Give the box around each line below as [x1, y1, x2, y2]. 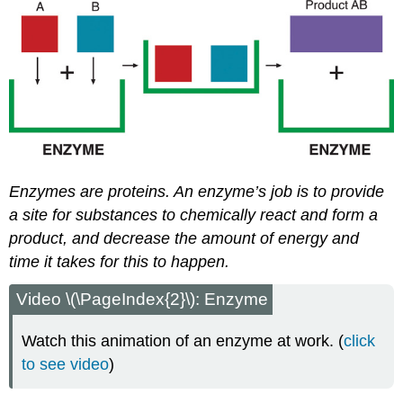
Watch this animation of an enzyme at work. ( [22, 332, 345, 351]
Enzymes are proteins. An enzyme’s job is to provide [9, 182, 385, 201]
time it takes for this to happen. [9, 252, 230, 271]
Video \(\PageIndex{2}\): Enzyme [16, 290, 269, 309]
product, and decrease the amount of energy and [9, 228, 360, 247]
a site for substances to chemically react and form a [9, 205, 379, 224]
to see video [22, 355, 110, 374]
